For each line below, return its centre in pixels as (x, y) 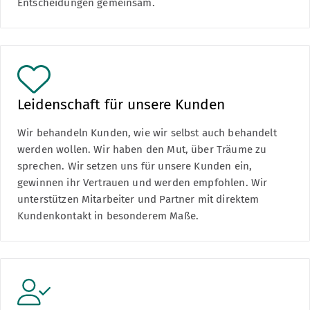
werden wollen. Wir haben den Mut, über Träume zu (142, 149)
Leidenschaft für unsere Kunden (121, 104)
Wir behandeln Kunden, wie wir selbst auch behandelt (147, 133)
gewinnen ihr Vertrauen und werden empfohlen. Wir (143, 182)
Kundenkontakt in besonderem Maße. (108, 216)
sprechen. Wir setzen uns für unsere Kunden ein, (135, 166)
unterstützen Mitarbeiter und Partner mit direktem (138, 199)
